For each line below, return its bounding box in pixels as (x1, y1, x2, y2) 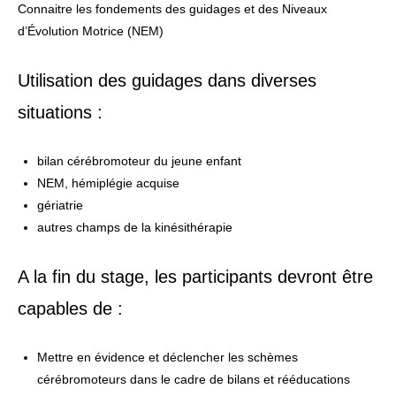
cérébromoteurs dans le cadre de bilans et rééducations (36, 371, 350, 386)
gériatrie (36, 197, 83, 212)
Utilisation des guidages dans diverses (18, 70, 316, 90)
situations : (18, 102, 103, 122)
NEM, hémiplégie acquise (36, 175, 179, 190)
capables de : (18, 298, 123, 318)
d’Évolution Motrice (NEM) (18, 23, 164, 38)
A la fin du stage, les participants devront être (18, 266, 373, 286)
